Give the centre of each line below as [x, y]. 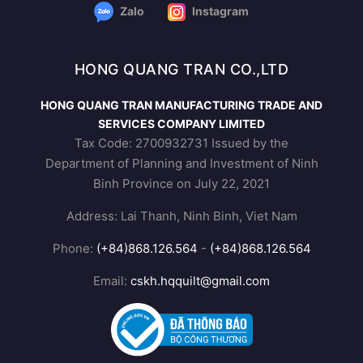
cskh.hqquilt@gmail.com [200, 281]
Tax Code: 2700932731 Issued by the [181, 143]
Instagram [219, 11]
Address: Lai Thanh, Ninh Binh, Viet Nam [181, 216]
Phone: [74, 249]
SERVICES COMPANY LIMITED [181, 124]
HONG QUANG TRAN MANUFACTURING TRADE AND [181, 105]
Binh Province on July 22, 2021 [181, 184]
